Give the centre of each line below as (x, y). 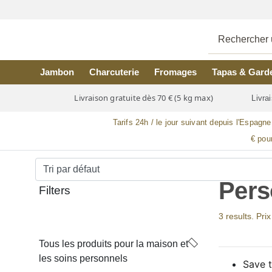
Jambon (57, 72)
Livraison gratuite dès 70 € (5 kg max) (144, 98)
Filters (55, 190)
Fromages (175, 72)
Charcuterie (114, 72)
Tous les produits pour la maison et (114, 244)
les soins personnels (83, 258)
